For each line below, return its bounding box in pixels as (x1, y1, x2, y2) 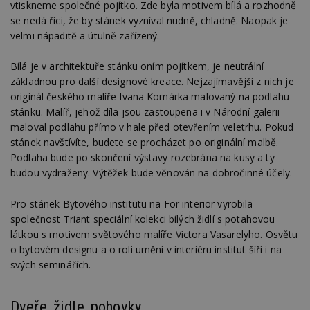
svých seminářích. (10, 257, 91, 271)
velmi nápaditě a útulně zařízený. (10, 29, 160, 43)
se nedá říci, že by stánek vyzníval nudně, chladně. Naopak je (10, 14, 289, 28)
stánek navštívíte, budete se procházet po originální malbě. (10, 136, 279, 149)
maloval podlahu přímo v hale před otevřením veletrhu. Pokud (10, 120, 294, 134)
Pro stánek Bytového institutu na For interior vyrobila (10, 197, 253, 210)
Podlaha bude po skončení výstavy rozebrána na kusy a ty (10, 151, 275, 165)
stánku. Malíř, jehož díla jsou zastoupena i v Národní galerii (10, 105, 280, 119)
